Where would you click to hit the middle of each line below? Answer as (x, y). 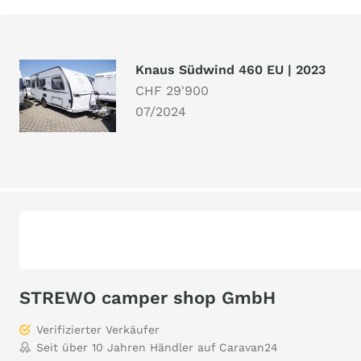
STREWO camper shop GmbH (147, 298)
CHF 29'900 (172, 91)
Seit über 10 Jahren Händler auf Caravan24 (157, 347)
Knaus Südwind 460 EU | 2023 (230, 70)
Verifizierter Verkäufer (98, 330)
